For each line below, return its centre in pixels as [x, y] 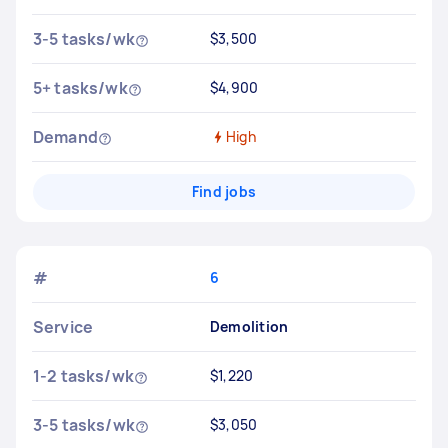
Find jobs [224, 191]
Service [63, 327]
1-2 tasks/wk [83, 376]
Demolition [249, 326]
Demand [65, 137]
